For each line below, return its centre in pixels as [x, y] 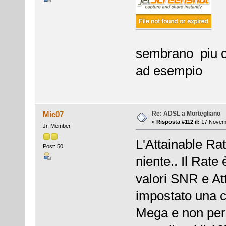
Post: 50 [53, 146]
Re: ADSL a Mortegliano [186, 113]
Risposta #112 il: [178, 121]
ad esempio [169, 71]
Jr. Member [56, 126]
